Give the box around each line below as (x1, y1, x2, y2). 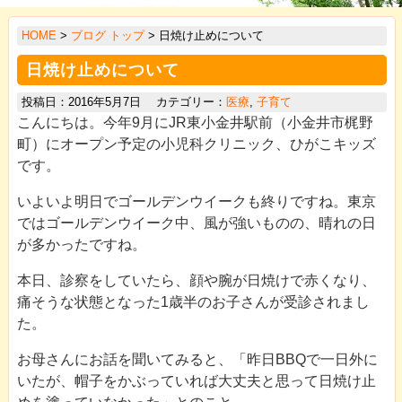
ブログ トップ (70, 28, 144, 42)
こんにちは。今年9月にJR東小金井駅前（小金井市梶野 (16, 114, 373, 130)
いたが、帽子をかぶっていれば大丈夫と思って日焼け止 (16, 372, 376, 389)
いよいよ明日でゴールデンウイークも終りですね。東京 (16, 193, 376, 209)
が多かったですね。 (16, 236, 146, 252)
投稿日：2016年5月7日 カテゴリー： (21, 94, 226, 109)
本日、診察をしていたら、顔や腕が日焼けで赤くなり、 (16, 272, 376, 288)
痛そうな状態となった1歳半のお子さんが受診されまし (16, 293, 370, 310)
